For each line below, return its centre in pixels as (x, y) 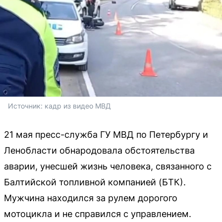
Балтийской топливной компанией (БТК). (95, 182)
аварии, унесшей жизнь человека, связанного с (108, 166)
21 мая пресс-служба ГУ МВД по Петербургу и (106, 134)
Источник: (26, 106)
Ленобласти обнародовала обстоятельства (99, 150)
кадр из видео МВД (78, 106)
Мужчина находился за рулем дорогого (91, 198)
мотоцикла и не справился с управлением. (98, 214)
